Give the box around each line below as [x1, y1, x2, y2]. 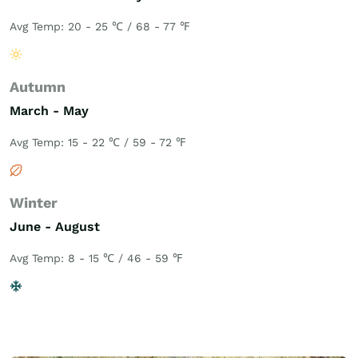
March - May [10, 103, 89, 118]
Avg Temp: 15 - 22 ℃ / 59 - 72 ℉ [10, 136, 185, 149]
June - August [10, 219, 100, 234]
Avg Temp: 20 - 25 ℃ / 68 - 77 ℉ [10, 20, 189, 33]
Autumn [10, 78, 66, 95]
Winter [10, 194, 58, 211]
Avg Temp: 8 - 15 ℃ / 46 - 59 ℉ [10, 252, 182, 265]
